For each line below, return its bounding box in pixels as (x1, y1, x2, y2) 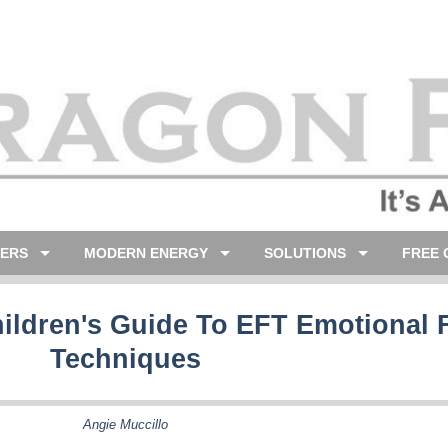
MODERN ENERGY (84, 245, 208, 261)
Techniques (50, 343, 201, 374)
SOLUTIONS (264, 245, 346, 261)
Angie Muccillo (83, 416, 168, 432)
